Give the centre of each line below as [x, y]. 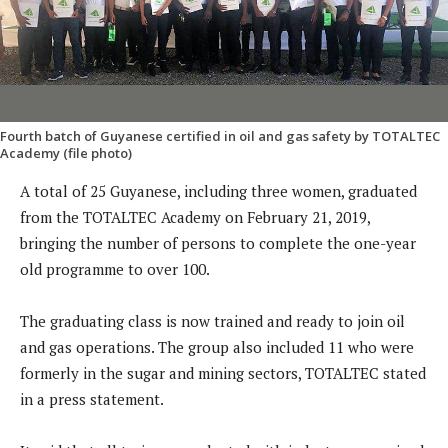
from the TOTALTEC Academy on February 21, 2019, [195, 217]
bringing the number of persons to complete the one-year [218, 243]
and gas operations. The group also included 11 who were [217, 347]
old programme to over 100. [115, 269]
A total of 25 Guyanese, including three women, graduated [218, 191]
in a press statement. [92, 399]
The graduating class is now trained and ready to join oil [212, 321]
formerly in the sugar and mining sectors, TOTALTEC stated [223, 373]
